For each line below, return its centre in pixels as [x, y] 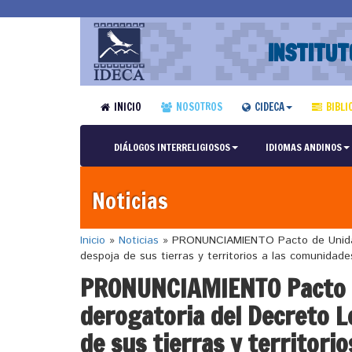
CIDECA [269, 107]
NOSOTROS [199, 107]
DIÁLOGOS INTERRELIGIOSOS [172, 147]
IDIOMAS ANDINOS [303, 147]
